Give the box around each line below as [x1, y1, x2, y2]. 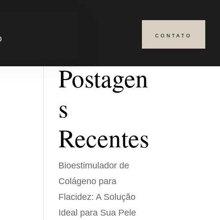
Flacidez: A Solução [58, 192, 136, 202]
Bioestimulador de [58, 161, 130, 170]
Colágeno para [58, 176, 117, 186]
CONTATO [155, 33, 192, 38]
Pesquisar [117, 34, 149, 42]
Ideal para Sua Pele [58, 208, 137, 218]
